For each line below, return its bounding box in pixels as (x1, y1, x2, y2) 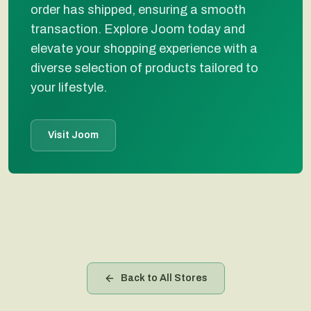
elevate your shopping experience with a (31, 42, 258, 56)
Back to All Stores (120, 273, 208, 283)
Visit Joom (48, 130, 99, 140)
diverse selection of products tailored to (31, 61, 258, 75)
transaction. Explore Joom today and (31, 22, 245, 36)
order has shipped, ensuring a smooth (31, 3, 246, 17)
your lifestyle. (31, 81, 107, 94)
